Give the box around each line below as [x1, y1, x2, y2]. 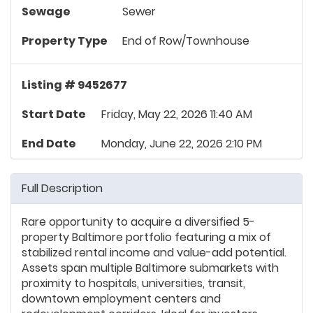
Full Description [22, 180, 103, 196]
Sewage [22, 3, 71, 20]
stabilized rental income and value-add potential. [22, 244, 286, 261]
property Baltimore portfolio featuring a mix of [22, 228, 271, 245]
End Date [22, 135, 76, 152]
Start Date [22, 105, 86, 122]
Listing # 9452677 [22, 76, 127, 93]
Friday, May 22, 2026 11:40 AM [101, 105, 252, 122]
